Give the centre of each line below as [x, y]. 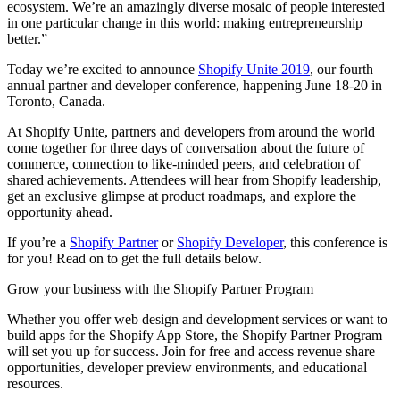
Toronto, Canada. [56, 101]
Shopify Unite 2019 [254, 69]
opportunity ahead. [60, 212]
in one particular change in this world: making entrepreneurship [185, 22]
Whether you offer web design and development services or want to [197, 319]
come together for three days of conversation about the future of [186, 147]
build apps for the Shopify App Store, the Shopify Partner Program [195, 335]
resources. [35, 383]
